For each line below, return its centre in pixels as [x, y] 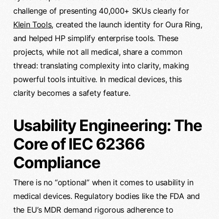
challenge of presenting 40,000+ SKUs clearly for [101, 11]
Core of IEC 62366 [79, 144]
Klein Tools [32, 25]
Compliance [57, 163]
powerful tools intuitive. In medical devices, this [97, 79]
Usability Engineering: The [107, 126]
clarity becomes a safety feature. [72, 93]
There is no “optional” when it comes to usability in [103, 183]
